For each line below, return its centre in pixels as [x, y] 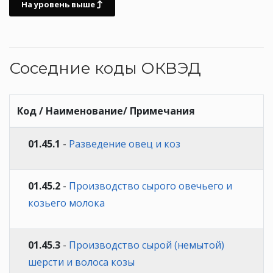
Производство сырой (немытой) [147, 245]
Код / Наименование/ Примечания [106, 111]
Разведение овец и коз [125, 144]
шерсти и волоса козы [81, 262]
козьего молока [66, 203]
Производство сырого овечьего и [151, 186]
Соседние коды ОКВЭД [105, 68]
